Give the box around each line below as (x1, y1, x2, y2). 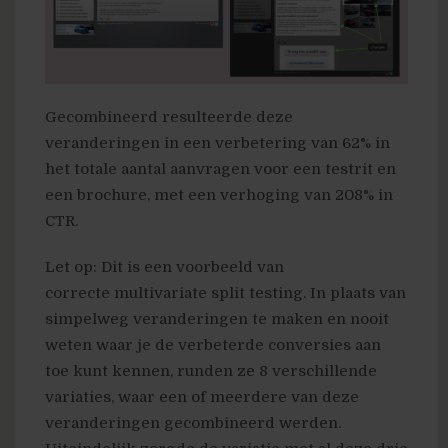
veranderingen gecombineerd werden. (45, 413, 341, 432)
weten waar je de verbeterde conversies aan (45, 335, 381, 354)
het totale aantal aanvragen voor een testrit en (45, 159, 396, 178)
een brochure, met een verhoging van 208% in (45, 185, 393, 204)
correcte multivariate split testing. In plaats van (45, 283, 406, 302)
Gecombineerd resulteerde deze (45, 107, 293, 126)
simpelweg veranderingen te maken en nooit (45, 309, 389, 328)
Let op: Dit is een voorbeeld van (45, 257, 284, 276)
